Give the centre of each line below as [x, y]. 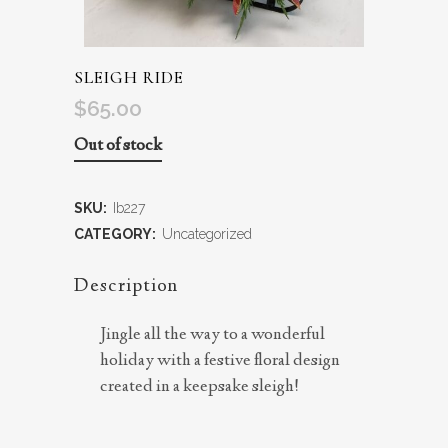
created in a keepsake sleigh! [200, 387]
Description [126, 286]
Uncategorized [207, 234]
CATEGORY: [116, 234]
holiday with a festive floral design [220, 361]
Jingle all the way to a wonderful [212, 335]
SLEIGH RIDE [129, 77]
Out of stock [118, 146]
